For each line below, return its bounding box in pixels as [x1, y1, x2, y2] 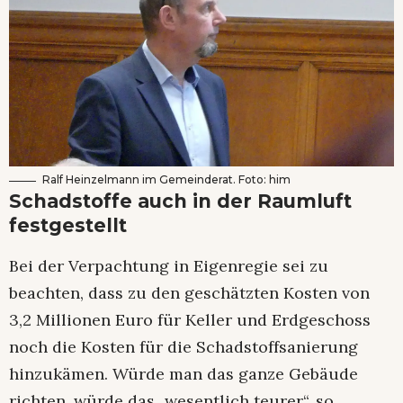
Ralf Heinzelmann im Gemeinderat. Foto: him [42, 173, 291, 187]
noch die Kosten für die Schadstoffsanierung [9, 336, 358, 358]
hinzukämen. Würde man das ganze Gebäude [9, 363, 358, 385]
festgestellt [9, 214, 127, 237]
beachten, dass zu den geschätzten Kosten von [9, 282, 370, 304]
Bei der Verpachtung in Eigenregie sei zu [9, 255, 328, 277]
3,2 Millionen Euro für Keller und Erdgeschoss [9, 309, 371, 331]
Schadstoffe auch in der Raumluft [9, 190, 352, 213]
